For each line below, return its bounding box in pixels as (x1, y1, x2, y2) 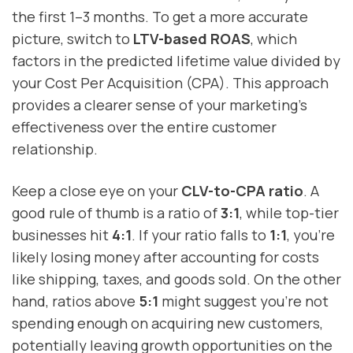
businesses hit (12, 225, 112, 244)
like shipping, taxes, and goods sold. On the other (12, 269, 341, 288)
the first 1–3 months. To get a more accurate (12, 6, 308, 26)
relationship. (12, 139, 98, 158)
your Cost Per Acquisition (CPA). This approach (12, 72, 329, 92)
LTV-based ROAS (133, 28, 251, 48)
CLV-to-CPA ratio (181, 180, 303, 200)
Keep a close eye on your (12, 180, 181, 200)
